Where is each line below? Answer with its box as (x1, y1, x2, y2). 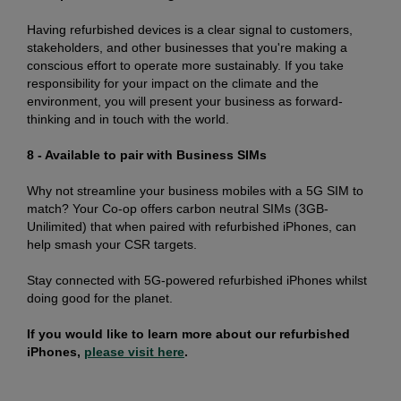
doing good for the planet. (27, 290, 173, 305)
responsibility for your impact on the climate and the (27, 75, 319, 90)
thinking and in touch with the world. (27, 111, 229, 126)
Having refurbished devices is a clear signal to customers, (27, 21, 353, 37)
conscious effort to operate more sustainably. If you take (27, 57, 344, 73)
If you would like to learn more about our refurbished (27, 326, 350, 341)
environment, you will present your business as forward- (27, 93, 343, 108)
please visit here (84, 344, 184, 359)
